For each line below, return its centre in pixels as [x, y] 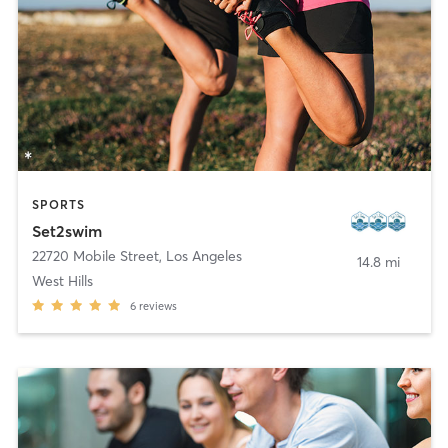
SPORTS [58, 205]
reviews [157, 305]
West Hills [62, 280]
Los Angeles [203, 255]
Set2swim [66, 230]
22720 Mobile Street [95, 255]
